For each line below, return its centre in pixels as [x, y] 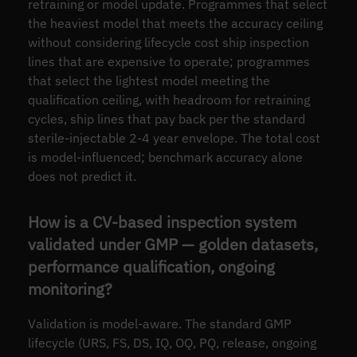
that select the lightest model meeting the [149, 81]
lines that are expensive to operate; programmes [169, 62]
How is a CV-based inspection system [162, 222]
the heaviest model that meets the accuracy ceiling [175, 24]
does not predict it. [82, 177]
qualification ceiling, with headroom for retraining [169, 100]
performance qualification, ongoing [151, 267]
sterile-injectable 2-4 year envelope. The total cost [174, 138]
